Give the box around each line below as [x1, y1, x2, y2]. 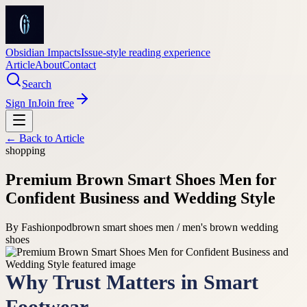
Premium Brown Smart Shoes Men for [5, 170, 277, 188]
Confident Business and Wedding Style [5, 188, 275, 207]
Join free [37, 97, 74, 109]
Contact [62, 59, 96, 71]
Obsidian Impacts [5, 47, 81, 58]
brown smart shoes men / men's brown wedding [72, 221, 278, 233]
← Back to [5, 132, 55, 144]
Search [22, 78, 51, 90]
